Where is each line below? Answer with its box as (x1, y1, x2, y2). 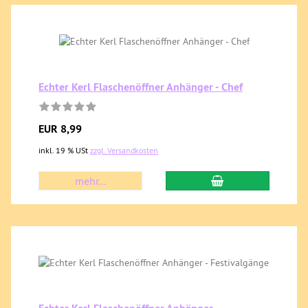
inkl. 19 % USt (38, 145, 90, 155)
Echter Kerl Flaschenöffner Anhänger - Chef (38, 80, 243, 94)
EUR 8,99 (38, 122, 82, 136)
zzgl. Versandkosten (90, 145, 158, 155)
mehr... (75, 174, 107, 188)
